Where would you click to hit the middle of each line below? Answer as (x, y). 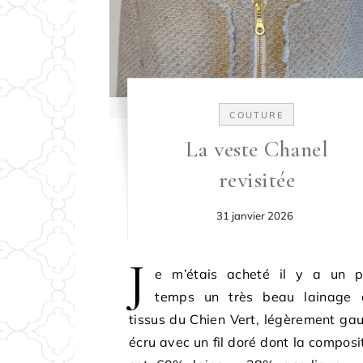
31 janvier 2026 (255, 216)
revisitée (256, 180)
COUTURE (257, 115)
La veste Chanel (256, 149)
